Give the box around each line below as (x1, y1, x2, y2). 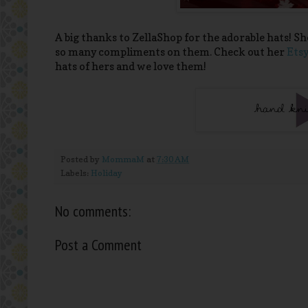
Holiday (91, 168, 122, 179)
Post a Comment (55, 235, 142, 255)
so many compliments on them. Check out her (55, 45, 287, 59)
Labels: (60, 168, 91, 179)
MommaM (102, 154, 144, 165)
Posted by (60, 154, 102, 165)
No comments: (55, 201, 131, 221)
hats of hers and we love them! (55, 60, 206, 74)
